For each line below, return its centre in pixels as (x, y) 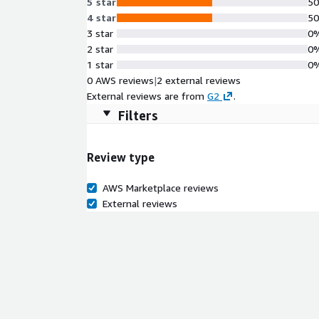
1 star (100, 64)
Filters (138, 115)
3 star (100, 33)
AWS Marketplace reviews (161, 187)
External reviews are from (146, 96)
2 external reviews (199, 80)
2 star (100, 49)
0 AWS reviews (120, 80)
